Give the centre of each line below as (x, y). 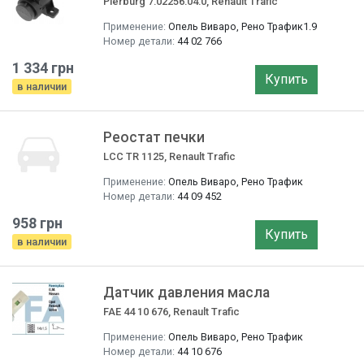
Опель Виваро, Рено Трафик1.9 (243, 26)
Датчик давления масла (186, 292)
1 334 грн (43, 68)
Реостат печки (154, 137)
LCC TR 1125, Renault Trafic (169, 156)
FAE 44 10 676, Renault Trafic (171, 312)
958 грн (37, 223)
